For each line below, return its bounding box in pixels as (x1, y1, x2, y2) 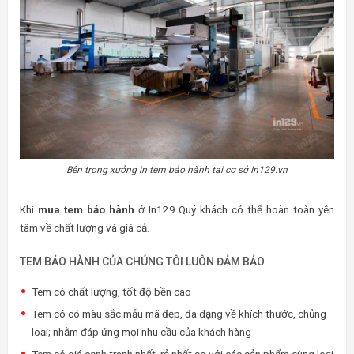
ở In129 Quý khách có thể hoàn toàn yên (134, 203, 335, 217)
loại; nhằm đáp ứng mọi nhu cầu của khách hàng (32, 326, 251, 339)
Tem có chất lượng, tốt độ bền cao (32, 285, 191, 299)
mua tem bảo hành (37, 203, 134, 217)
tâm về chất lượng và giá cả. (20, 221, 149, 235)
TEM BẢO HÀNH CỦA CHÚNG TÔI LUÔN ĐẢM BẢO (20, 255, 265, 269)
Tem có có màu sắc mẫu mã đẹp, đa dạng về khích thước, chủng (32, 307, 326, 321)
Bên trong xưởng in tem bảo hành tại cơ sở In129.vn (66, 164, 288, 176)
